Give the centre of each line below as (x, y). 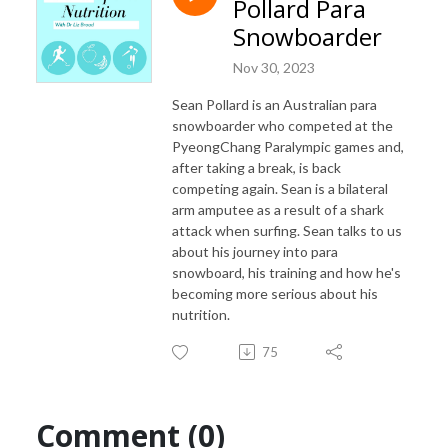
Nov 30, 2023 (274, 67)
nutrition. (201, 314)
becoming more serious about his (275, 293)
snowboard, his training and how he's (286, 272)
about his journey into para (255, 251)
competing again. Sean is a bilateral (280, 188)
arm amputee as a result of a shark (278, 209)
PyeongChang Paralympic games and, (288, 146)
